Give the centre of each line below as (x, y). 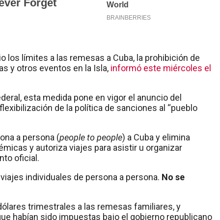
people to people (91, 137)
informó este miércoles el (161, 68)
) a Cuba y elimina (156, 137)
